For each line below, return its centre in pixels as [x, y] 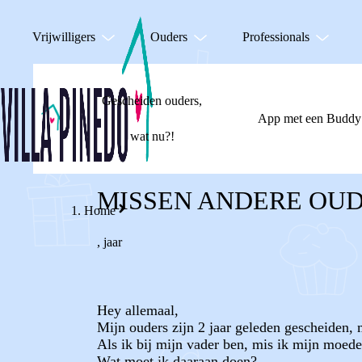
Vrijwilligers [64, 37]
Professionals [276, 37]
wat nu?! [152, 136]
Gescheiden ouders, [152, 101]
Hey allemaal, [138, 310]
